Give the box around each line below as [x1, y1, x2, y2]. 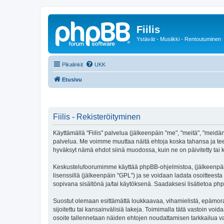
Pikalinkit [62, 61, 83, 67]
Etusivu [62, 76, 82, 82]
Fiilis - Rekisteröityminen [53, 112, 140, 121]
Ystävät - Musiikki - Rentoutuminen [136, 36, 221, 42]
